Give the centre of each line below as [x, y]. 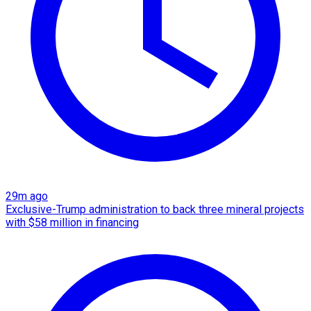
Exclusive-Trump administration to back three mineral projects [155, 209]
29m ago [27, 196]
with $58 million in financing [72, 222]
